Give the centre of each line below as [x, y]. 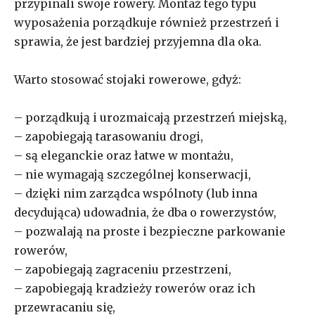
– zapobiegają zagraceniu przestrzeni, [123, 269]
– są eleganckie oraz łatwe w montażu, [124, 155]
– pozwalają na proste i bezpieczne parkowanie [150, 231]
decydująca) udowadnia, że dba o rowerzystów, [145, 212]
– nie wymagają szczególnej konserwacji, [133, 174]
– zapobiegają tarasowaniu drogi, [109, 136]
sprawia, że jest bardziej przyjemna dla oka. [138, 41]
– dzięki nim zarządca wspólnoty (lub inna [136, 193]
